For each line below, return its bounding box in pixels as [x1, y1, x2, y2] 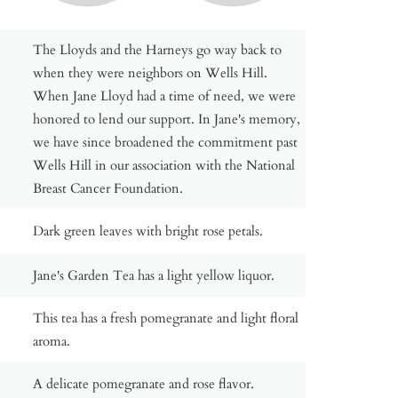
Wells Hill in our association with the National [33, 155, 296, 174]
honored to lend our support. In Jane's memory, [33, 109, 301, 128]
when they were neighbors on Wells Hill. [33, 63, 268, 82]
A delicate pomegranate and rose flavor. [33, 374, 255, 393]
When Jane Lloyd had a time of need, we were [33, 86, 297, 105]
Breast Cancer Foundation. [33, 179, 184, 197]
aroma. [33, 331, 71, 350]
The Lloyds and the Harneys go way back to [33, 40, 283, 59]
